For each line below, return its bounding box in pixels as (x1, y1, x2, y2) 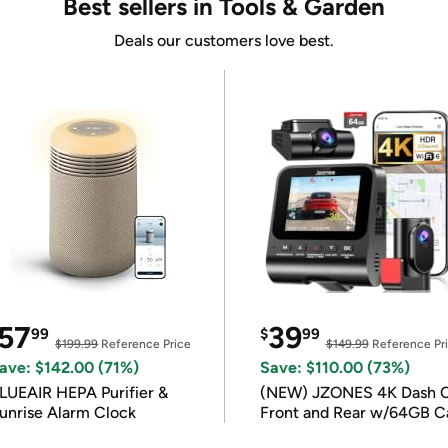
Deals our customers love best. (114, 31, 334, 50)
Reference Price (98, 337, 192, 351)
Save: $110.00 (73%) (259, 358, 410, 377)
